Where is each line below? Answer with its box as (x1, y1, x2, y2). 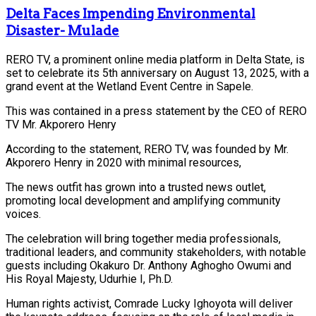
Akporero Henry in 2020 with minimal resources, (6, 155, 241, 169)
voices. (6, 207, 41, 221)
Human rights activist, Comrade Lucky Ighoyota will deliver (6, 296, 293, 310)
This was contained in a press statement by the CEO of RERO (6, 104, 307, 118)
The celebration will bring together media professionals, (6, 231, 281, 245)
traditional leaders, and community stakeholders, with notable (6, 245, 306, 259)
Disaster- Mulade (6, 22, 119, 39)
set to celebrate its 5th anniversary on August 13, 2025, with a (6, 66, 309, 80)
